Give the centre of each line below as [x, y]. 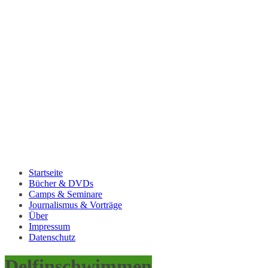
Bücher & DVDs [61, 183]
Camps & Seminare [66, 194]
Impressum [49, 226]
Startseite [46, 172]
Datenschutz [52, 237]
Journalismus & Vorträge [75, 205]
